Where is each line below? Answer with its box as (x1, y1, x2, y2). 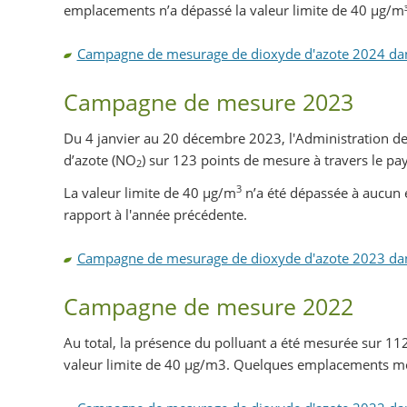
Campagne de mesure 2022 (63, 290, 353, 322)
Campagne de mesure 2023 (63, 85, 353, 117)
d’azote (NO (63, 150, 136, 169)
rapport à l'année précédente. (63, 204, 247, 223)
